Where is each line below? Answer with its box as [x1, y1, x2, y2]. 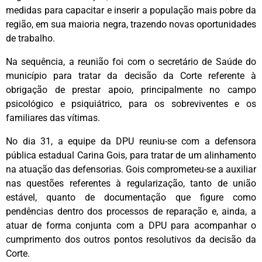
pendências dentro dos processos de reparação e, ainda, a [6, 205, 256, 217]
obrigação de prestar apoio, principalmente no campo [6, 84, 256, 95]
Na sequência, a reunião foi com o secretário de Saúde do [6, 56, 256, 67]
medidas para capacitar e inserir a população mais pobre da [6, 4, 256, 16]
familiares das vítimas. [6, 112, 100, 123]
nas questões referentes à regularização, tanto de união [6, 177, 256, 189]
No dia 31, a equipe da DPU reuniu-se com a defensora [6, 135, 256, 147]
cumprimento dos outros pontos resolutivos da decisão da [6, 233, 256, 245]
